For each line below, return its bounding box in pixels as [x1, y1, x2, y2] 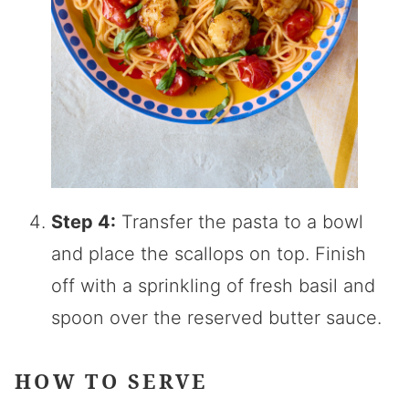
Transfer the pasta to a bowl [116, 210, 363, 233]
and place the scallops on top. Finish [51, 242, 366, 265]
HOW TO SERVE [15, 367, 208, 395]
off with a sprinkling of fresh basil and [51, 274, 375, 297]
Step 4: [51, 210, 116, 233]
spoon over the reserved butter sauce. [51, 306, 382, 329]
